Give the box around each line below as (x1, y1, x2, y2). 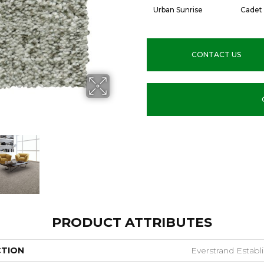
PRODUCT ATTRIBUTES (52, 214, 212, 230)
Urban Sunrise (153, 5, 203, 14)
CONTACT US (192, 50, 242, 59)
